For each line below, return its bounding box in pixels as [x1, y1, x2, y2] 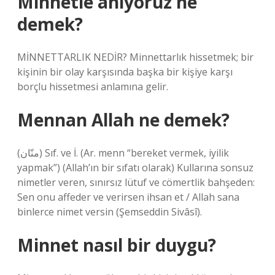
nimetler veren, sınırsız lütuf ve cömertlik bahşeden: [17, 176, 255, 189]
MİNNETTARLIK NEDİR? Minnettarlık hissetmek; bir [17, 50, 254, 64]
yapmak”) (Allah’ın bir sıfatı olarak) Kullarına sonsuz [17, 161, 254, 174]
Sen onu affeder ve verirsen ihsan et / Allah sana [17, 190, 239, 204]
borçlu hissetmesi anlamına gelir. [17, 80, 168, 93]
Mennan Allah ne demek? [17, 108, 230, 131]
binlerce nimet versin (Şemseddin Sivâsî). [17, 205, 202, 219]
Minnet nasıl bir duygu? [17, 233, 216, 257]
